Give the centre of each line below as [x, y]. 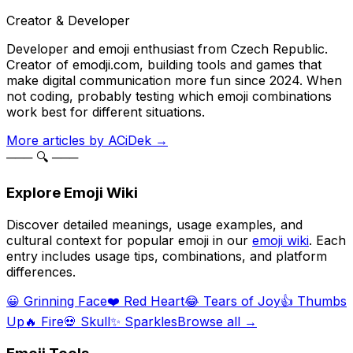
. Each [327, 241]
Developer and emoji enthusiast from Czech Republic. [167, 48]
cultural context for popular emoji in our [129, 241]
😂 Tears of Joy [232, 301]
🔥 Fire [44, 322]
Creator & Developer [68, 20]
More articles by [57, 140]
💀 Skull [87, 322]
